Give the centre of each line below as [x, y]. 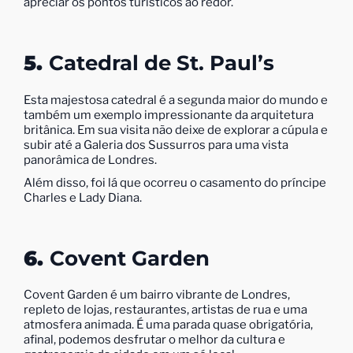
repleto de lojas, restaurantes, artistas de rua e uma [165, 310]
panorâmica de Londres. [90, 160]
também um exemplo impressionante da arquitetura [169, 115]
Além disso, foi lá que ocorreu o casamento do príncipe [175, 182]
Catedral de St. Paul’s [162, 63]
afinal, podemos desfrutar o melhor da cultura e [154, 340]
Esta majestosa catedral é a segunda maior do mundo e [176, 100]
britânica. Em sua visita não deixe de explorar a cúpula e [176, 130]
